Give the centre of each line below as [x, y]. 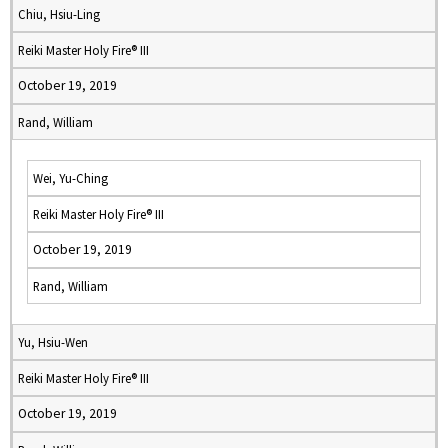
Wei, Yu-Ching [70, 178]
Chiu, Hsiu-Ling [59, 14]
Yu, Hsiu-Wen [53, 342]
